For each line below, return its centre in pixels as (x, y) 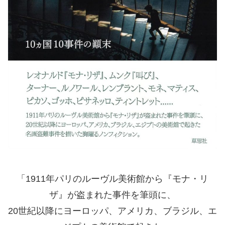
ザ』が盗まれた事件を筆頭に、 (113, 195)
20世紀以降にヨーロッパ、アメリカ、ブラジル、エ (113, 211)
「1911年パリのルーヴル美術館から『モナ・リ (113, 179)
